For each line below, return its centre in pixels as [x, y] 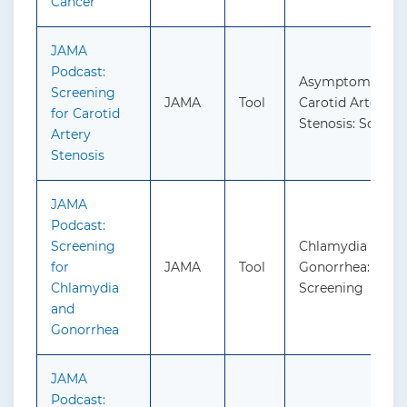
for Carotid [85, 114]
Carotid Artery [344, 103]
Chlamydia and [347, 247]
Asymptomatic [347, 82]
